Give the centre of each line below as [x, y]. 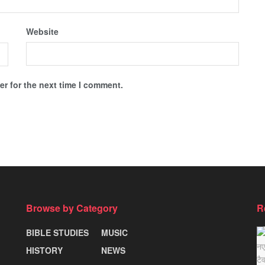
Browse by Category [72, 208]
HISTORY [44, 250]
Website [42, 31]
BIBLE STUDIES [57, 232]
